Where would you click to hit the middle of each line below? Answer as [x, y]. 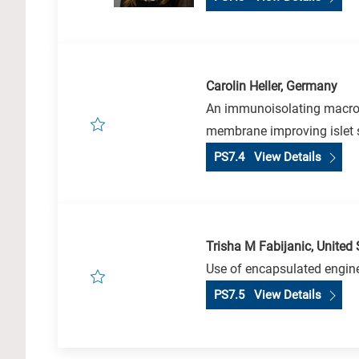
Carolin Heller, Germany [272, 87]
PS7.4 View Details [266, 157]
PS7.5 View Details [266, 295]
